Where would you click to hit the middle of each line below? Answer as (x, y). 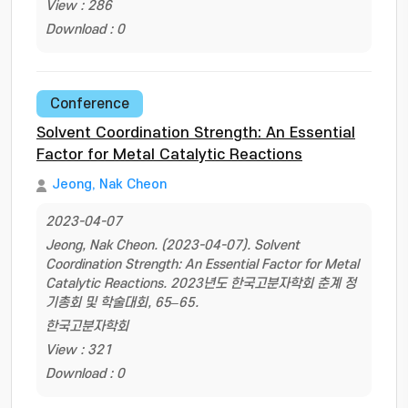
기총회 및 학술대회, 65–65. (122, 303)
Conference (90, 104)
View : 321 (79, 350)
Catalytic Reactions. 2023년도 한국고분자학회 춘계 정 (201, 284)
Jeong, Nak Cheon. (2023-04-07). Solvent (173, 245)
